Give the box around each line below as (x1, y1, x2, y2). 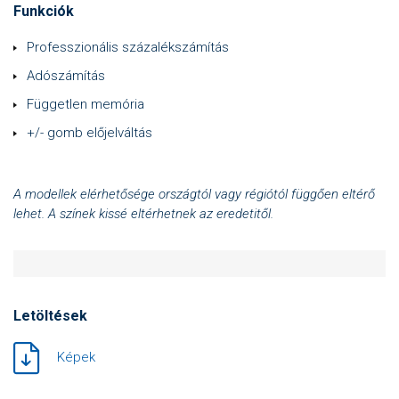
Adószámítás (27, 68, 105, 84)
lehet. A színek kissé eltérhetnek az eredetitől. (13, 206, 273, 222)
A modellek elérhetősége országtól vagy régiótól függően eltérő (13, 186, 375, 202)
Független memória (27, 96, 144, 112)
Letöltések (13, 307, 87, 324)
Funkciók (13, 3, 74, 20)
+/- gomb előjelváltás (27, 125, 152, 141)
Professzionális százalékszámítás (27, 39, 229, 55)
